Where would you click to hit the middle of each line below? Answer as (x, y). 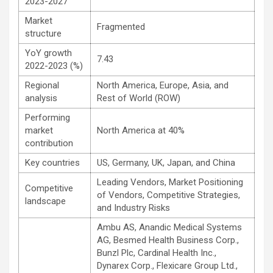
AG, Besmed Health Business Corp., (168, 240)
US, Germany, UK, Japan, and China (166, 163)
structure (43, 34)
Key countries (52, 163)
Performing (48, 118)
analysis (41, 98)
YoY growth (48, 53)
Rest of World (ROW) (139, 98)
